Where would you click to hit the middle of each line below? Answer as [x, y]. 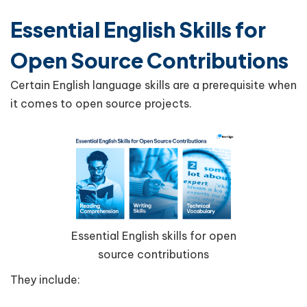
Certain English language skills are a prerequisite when [153, 85]
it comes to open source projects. [102, 103]
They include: [45, 279]
